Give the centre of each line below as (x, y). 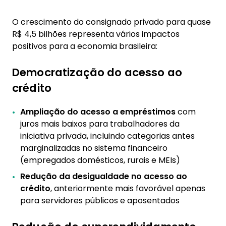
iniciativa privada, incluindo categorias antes (107, 136)
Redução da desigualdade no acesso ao (104, 176)
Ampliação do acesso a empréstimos (98, 112)
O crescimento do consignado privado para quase (111, 22)
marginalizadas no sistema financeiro (94, 148)
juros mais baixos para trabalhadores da (100, 124)
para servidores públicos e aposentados (100, 201)
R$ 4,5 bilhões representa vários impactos (96, 34)
